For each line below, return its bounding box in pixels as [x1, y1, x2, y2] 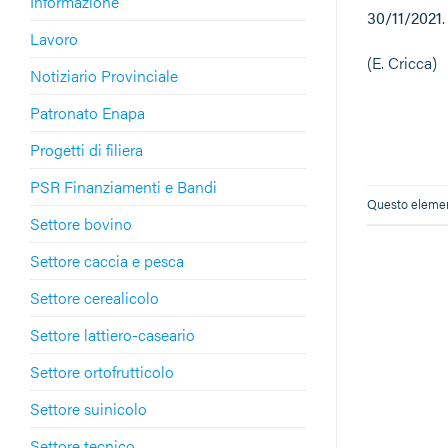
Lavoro [30, 26, 78, 50]
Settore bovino [30, 211, 132, 235]
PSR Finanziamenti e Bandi [30, 174, 217, 198]
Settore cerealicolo [30, 285, 159, 309]
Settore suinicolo [30, 396, 147, 420]
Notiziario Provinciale [30, 63, 178, 87]
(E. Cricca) [367, 50, 437, 74]
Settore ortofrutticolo [30, 359, 174, 383]
